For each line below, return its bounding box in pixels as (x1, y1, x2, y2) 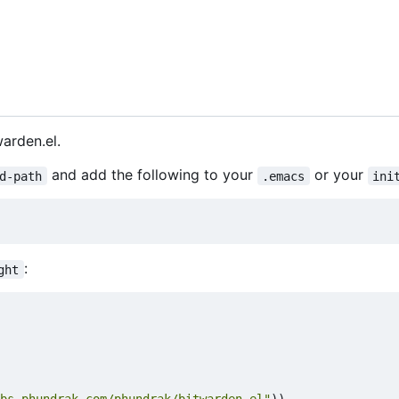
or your (309, 166, 368, 184)
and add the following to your (46, 166, 257, 184)
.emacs (262, 168, 305, 183)
